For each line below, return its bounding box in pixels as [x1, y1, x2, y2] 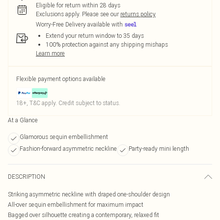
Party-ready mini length [129, 145, 189, 152]
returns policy [120, 10, 156, 18]
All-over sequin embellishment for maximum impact [8, 201, 143, 208]
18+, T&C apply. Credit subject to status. [16, 99, 120, 107]
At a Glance [8, 116, 38, 124]
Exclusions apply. [36, 10, 81, 18]
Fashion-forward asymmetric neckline [20, 145, 117, 152]
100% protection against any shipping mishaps [46, 41, 168, 48]
